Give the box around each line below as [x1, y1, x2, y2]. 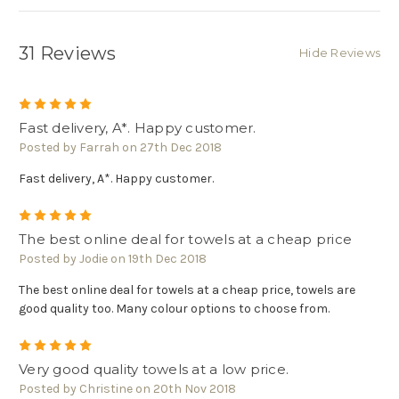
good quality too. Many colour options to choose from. [19, 301, 330, 317]
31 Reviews [19, 43, 117, 65]
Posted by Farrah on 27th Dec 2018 [19, 140, 222, 156]
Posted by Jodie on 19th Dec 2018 [19, 251, 207, 267]
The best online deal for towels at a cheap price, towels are [19, 282, 355, 298]
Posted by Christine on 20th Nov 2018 [19, 381, 236, 397]
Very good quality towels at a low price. [19, 361, 289, 379]
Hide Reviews [299, 45, 380, 61]
